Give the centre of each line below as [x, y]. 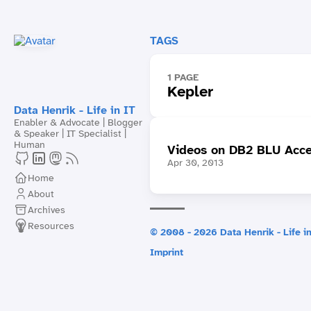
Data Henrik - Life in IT [75, 110]
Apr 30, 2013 [195, 162]
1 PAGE [183, 77]
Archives [47, 209]
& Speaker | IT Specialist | [70, 133]
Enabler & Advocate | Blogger [78, 122]
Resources [51, 225]
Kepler [190, 91]
